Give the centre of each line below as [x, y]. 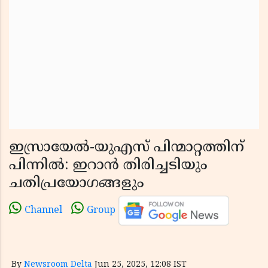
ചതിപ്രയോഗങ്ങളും [77, 184]
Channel [43, 211]
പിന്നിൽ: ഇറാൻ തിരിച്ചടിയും [108, 166]
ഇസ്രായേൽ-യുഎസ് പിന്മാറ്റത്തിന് [127, 148]
